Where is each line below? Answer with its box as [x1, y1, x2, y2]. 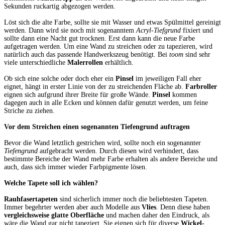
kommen [170, 91, 197, 99]
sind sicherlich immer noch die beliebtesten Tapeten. [58, 195, 208, 203]
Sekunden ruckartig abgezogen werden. [4, 3, 116, 11]
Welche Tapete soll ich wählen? [4, 179, 98, 187]
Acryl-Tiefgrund [136, 27, 181, 35]
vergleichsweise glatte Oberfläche [4, 211, 104, 219]
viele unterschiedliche [4, 59, 67, 67]
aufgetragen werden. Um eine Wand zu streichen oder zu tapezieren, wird [4, 43, 212, 51]
